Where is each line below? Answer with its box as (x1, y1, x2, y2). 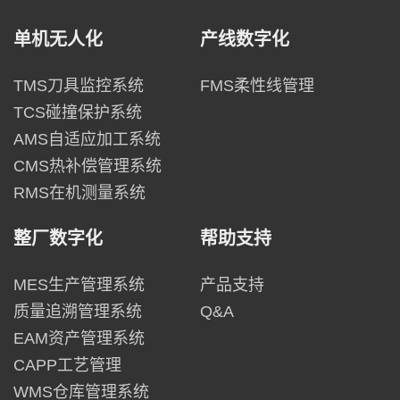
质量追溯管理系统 (13, 302, 142, 321)
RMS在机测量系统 (13, 183, 146, 202)
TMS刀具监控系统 (13, 76, 144, 95)
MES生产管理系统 (13, 275, 145, 294)
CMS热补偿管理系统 (13, 156, 162, 175)
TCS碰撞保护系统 (13, 103, 142, 121)
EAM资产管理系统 (13, 329, 145, 347)
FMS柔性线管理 (200, 76, 314, 95)
